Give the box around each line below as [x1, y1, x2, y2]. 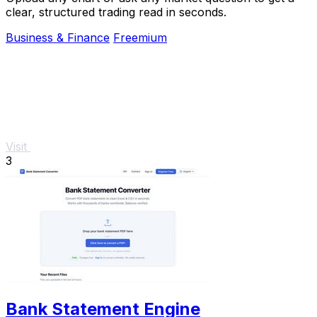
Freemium [113, 30, 167, 45]
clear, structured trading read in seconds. [6, 4, 226, 19]
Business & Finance [6, 30, 110, 45]
